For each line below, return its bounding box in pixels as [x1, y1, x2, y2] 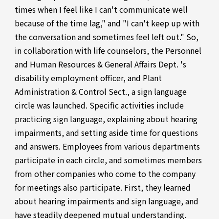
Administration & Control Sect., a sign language [15, 86, 187, 97]
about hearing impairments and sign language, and [15, 195, 198, 207]
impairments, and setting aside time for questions [15, 127, 198, 138]
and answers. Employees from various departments [15, 140, 200, 152]
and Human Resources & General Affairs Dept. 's [15, 58, 186, 70]
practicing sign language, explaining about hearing [15, 113, 197, 125]
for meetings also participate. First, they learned [15, 181, 191, 193]
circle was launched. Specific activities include [15, 99, 184, 111]
